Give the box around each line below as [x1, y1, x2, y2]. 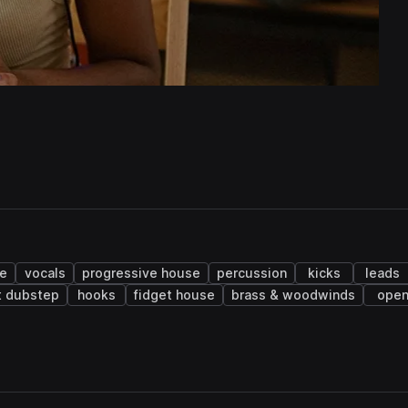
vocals [24, 266, 66, 280]
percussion [217, 266, 287, 280]
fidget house [134, 288, 215, 302]
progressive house [82, 266, 200, 280]
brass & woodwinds [231, 288, 355, 302]
